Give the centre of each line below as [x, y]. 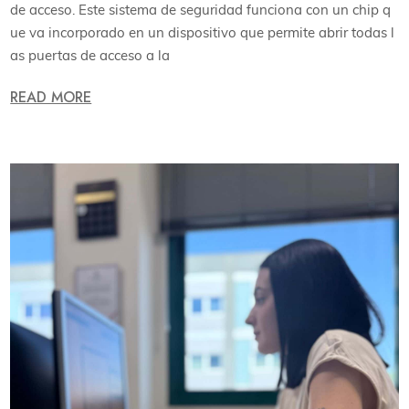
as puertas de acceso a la [90, 55]
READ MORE [51, 98]
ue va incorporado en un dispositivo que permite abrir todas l [203, 32]
